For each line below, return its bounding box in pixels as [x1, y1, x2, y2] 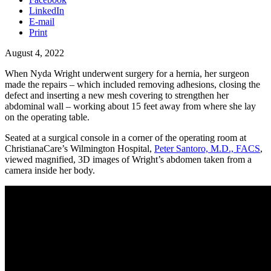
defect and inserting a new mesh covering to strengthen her [5, 90, 229, 100]
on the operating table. [5, 111, 90, 122]
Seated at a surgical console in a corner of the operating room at [5, 132, 246, 143]
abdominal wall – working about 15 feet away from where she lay [5, 100, 256, 111]
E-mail [29, 16, 54, 27]
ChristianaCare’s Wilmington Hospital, [5, 143, 154, 154]
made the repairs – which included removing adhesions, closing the [5, 79, 260, 90]
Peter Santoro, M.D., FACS [154, 143, 260, 154]
